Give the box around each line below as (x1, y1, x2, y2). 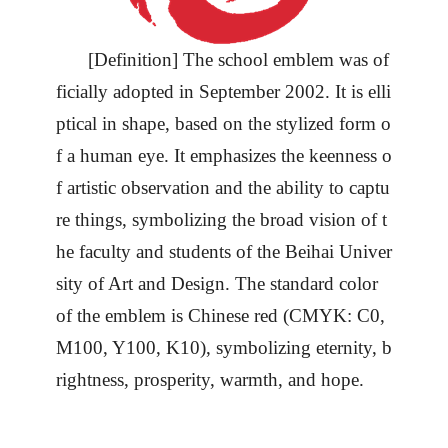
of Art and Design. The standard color (83, 273, 378, 294)
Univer (339, 241, 392, 262)
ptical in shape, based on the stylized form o (56, 113, 391, 134)
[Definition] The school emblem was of (88, 49, 389, 70)
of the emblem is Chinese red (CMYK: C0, (56, 305, 385, 326)
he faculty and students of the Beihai (56, 241, 339, 262)
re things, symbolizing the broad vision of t (56, 209, 387, 230)
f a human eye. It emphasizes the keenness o (56, 145, 392, 166)
